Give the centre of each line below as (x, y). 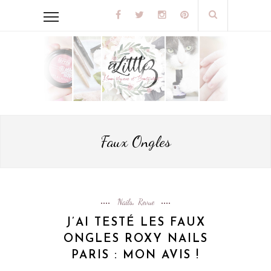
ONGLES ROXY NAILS (135, 240)
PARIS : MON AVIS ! (135, 256)
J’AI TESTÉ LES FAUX (135, 223)
